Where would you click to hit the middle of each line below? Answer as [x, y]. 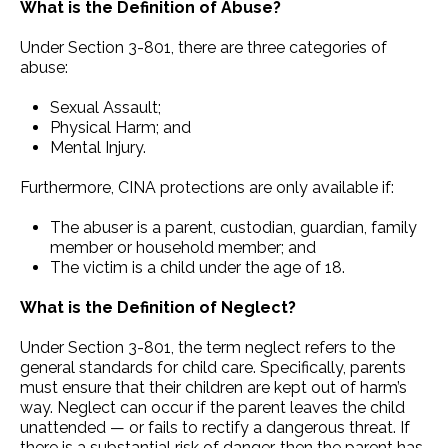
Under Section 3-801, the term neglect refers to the [207, 347]
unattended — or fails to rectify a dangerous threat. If [215, 427]
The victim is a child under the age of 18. [197, 267]
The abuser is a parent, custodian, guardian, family [233, 227]
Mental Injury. [98, 147]
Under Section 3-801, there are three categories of [203, 47]
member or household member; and [183, 247]
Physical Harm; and [120, 127]
